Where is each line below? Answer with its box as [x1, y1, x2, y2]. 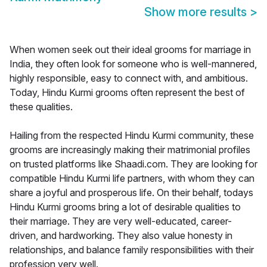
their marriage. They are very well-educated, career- [10, 215, 232, 228]
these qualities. [10, 101, 73, 113]
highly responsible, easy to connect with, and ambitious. [10, 72, 248, 85]
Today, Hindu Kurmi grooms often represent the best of [10, 86, 245, 99]
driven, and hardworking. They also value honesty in [10, 229, 232, 242]
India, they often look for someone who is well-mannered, [10, 58, 257, 70]
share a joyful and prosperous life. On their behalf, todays [10, 187, 253, 199]
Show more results [144, 5, 250, 20]
